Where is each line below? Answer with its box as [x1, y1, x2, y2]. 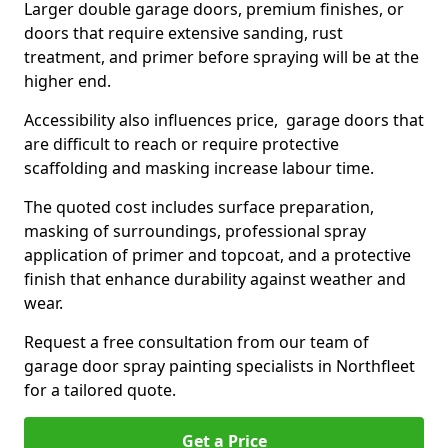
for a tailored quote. [24, 379, 176, 401]
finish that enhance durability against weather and [24, 268, 406, 290]
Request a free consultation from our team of [24, 331, 369, 353]
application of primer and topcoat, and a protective [24, 244, 411, 266]
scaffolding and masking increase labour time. [24, 157, 378, 179]
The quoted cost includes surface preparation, [24, 196, 374, 218]
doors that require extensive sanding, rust [24, 22, 343, 44]
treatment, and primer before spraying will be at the [24, 46, 419, 68]
